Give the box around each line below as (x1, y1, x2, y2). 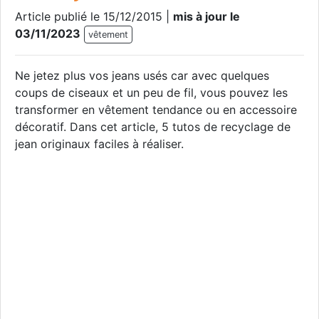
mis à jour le (173, 9, 240, 23)
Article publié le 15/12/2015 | (15, 9, 173, 23)
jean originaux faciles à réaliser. (15, 137, 184, 152)
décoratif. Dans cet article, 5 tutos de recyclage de (15, 120, 291, 135)
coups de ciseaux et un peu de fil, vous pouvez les (15, 85, 288, 100)
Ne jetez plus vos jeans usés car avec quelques (15, 68, 269, 83)
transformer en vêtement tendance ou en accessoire (15, 103, 297, 117)
